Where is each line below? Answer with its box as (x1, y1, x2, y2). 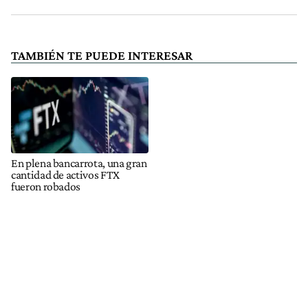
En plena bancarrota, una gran (11, 155, 147, 170)
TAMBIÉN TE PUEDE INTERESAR (11, 47, 192, 63)
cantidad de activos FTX (11, 167, 120, 181)
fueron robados (11, 179, 81, 193)
